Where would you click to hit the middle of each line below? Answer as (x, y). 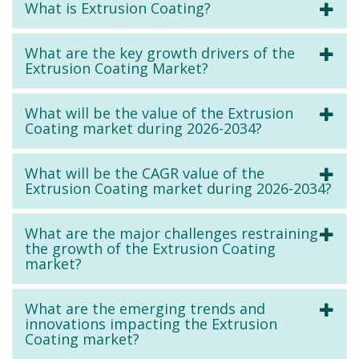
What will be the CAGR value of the (145, 173)
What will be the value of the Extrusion (159, 113)
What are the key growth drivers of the (160, 52)
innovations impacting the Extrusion (151, 323)
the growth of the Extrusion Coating (150, 248)
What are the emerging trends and (145, 308)
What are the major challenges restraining (171, 233)
